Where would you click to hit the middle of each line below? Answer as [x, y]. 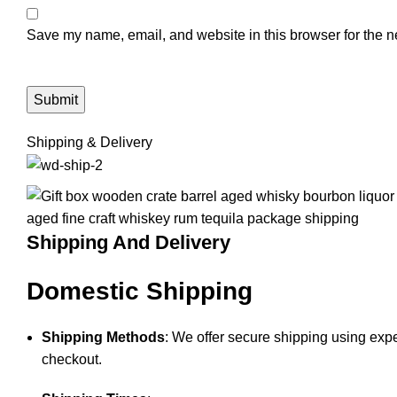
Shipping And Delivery [128, 243]
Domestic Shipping [140, 292]
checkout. [72, 360]
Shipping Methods [103, 338]
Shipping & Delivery [90, 142]
